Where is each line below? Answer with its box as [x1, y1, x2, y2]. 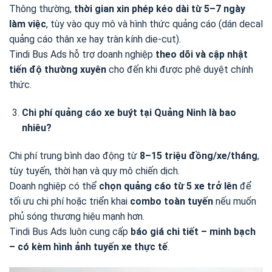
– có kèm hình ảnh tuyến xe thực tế [9, 240, 168, 253]
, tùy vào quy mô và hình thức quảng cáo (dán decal [46, 18, 263, 30]
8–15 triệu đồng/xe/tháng [140, 149, 257, 161]
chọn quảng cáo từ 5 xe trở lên [99, 180, 237, 192]
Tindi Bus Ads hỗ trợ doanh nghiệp [9, 49, 155, 61]
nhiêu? [21, 121, 52, 134]
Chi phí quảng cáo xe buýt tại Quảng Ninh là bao [21, 106, 236, 118]
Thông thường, [9, 3, 74, 15]
